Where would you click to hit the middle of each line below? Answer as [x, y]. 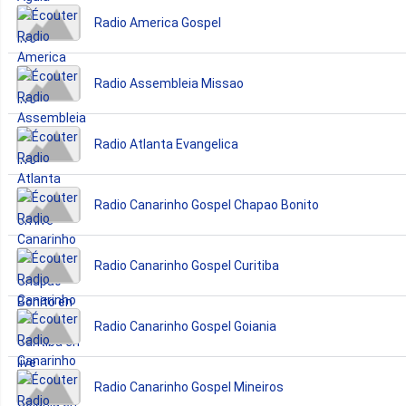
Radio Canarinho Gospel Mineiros [189, 387]
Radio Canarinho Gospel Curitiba [187, 265]
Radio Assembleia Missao [169, 83]
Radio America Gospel [158, 22]
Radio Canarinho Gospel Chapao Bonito [207, 204]
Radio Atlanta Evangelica [166, 144]
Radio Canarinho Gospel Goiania [185, 326]
